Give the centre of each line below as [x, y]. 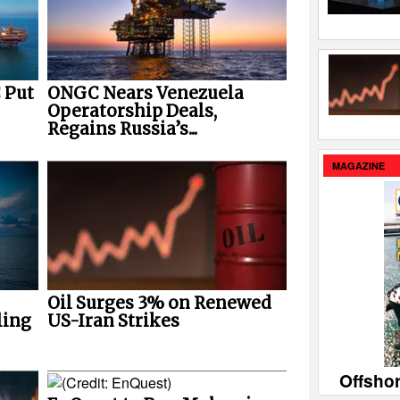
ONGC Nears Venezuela [145, 93]
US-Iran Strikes [113, 321]
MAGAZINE [358, 166]
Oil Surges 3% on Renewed [159, 303]
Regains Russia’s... [122, 129]
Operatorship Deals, [132, 111]
